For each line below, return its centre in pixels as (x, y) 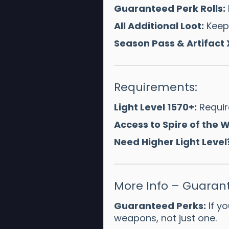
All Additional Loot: (159, 26)
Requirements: (155, 87)
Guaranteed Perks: (160, 205)
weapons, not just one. (165, 218)
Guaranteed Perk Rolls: (169, 8)
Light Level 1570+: (155, 107)
